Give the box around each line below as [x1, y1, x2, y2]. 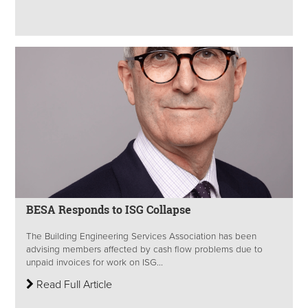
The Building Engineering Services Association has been [26, 231, 256, 243]
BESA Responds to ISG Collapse [26, 202, 194, 217]
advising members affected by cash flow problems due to [26, 244, 263, 256]
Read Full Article [34, 278, 112, 292]
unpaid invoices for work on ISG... [26, 257, 163, 269]
